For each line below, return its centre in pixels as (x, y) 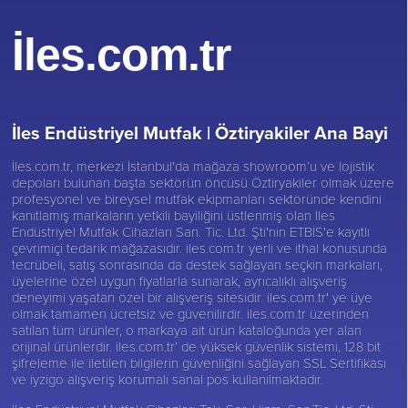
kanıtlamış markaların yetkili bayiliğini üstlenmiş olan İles (174, 215)
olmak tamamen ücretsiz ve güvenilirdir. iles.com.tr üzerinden (191, 314)
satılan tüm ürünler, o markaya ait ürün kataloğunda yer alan (187, 330)
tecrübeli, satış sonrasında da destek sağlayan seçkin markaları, (198, 265)
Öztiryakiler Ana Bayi (302, 133)
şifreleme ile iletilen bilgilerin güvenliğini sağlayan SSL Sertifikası (199, 363)
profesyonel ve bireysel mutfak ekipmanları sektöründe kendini (197, 199)
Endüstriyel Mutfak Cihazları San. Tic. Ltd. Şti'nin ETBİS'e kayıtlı (191, 232)
